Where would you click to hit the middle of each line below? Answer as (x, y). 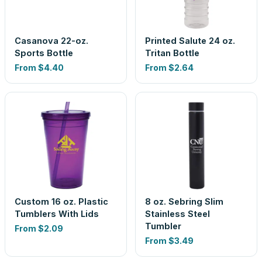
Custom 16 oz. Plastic (61, 201)
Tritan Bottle (172, 53)
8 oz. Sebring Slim (184, 201)
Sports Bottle (44, 53)
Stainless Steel (177, 214)
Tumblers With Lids (57, 214)
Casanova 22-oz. (51, 41)
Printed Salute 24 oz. (190, 41)
